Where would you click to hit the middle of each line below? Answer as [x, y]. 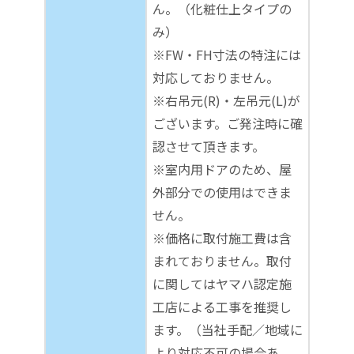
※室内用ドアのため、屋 [222, 169]
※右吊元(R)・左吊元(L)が [226, 100]
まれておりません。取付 [222, 260]
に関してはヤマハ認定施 [222, 283]
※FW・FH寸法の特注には [227, 54]
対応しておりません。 [216, 77]
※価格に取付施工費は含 [222, 237]
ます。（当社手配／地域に [228, 329]
